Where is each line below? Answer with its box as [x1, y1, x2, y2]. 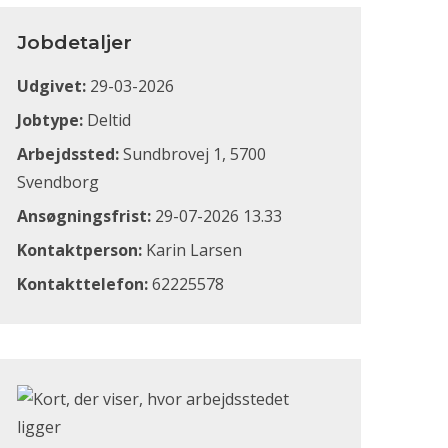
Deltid [83, 109, 131, 131]
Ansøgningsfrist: [17, 205, 151, 227]
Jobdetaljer [17, 31, 132, 54]
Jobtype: [17, 109, 83, 131]
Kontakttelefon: [17, 273, 148, 295]
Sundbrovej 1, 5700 [119, 143, 266, 165]
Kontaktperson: [17, 239, 142, 261]
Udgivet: [17, 75, 86, 97]
